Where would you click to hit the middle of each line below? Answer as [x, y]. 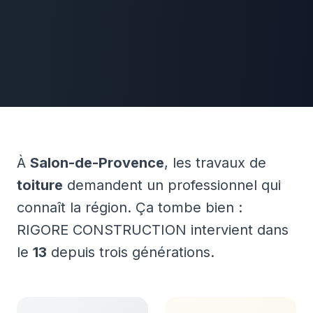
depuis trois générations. [131, 252]
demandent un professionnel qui [172, 185]
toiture [40, 185]
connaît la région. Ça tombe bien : [130, 208]
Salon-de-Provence [97, 163]
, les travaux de [215, 163]
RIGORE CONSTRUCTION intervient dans [153, 230]
